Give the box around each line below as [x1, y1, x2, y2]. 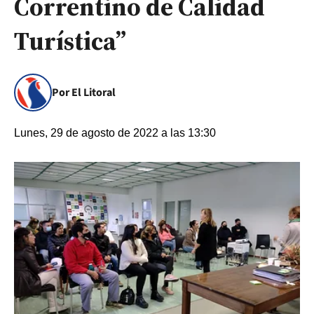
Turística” [14, 24, 126, 58]
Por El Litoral [52, 85, 116, 100]
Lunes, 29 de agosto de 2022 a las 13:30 [14, 127, 216, 139]
